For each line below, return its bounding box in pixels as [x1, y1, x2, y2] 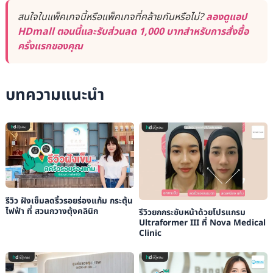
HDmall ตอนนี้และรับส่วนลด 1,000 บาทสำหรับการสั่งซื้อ [17, 24, 249, 39]
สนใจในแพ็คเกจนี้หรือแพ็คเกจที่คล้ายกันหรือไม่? [17, 9, 206, 24]
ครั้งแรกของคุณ [17, 38, 83, 54]
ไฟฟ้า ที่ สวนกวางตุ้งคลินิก [5, 205, 98, 218]
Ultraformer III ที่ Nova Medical [138, 217, 266, 230]
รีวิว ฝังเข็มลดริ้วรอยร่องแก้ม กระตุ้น [5, 195, 133, 208]
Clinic [138, 227, 161, 240]
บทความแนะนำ [5, 82, 104, 107]
